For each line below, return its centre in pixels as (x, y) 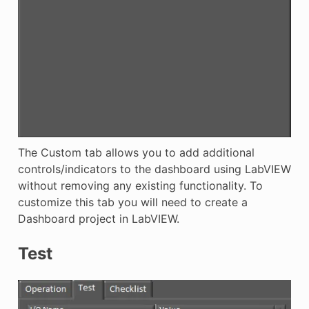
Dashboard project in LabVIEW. (98, 219)
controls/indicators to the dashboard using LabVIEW (154, 169)
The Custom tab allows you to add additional (136, 153)
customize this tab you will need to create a (132, 202)
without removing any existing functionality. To (140, 186)
